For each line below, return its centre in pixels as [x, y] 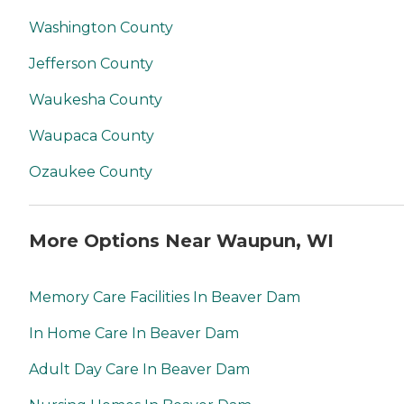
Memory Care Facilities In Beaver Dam [165, 297]
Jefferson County [91, 64]
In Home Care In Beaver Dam [134, 333]
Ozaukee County [91, 172]
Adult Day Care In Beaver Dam [139, 369]
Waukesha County [96, 100]
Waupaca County [92, 136]
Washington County [101, 28]
